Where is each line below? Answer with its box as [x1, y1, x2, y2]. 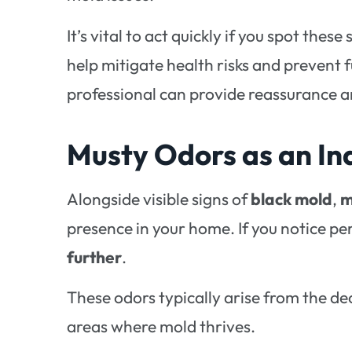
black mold [251, 188, 333, 209]
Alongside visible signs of [67, 188, 251, 209]
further [67, 246, 123, 267]
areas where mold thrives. [67, 315, 256, 336]
